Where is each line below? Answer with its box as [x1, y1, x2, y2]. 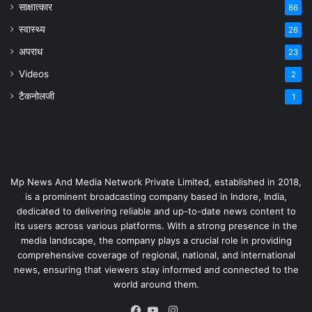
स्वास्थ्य [19, 24, 45, 36]
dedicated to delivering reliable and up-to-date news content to [16, 205, 296, 217]
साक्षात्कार [19, 1, 52, 13]
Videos [19, 68, 49, 80]
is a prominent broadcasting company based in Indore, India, [25, 191, 287, 203]
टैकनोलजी [19, 91, 54, 102]
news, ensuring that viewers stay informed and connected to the [13, 264, 299, 276]
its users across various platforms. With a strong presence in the [15, 220, 297, 232]
